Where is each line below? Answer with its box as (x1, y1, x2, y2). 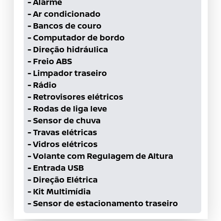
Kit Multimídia (33, 186, 91, 197)
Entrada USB (33, 162, 84, 173)
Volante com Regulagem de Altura (33, 150, 173, 161)
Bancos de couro (33, 20, 102, 31)
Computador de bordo (33, 32, 125, 43)
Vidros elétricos (33, 139, 98, 149)
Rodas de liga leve (33, 103, 107, 114)
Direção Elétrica (33, 174, 98, 185)
